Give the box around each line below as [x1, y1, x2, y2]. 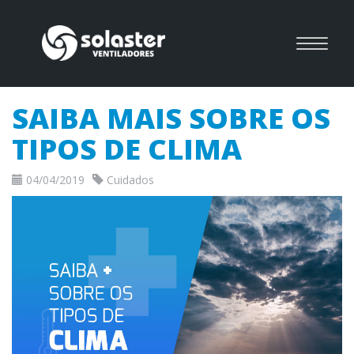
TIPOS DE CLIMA [12, 130, 242, 168]
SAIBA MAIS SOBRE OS [12, 99, 330, 137]
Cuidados [104, 172, 154, 187]
